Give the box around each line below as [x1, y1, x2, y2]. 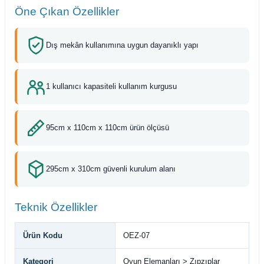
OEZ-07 [123, 230, 150, 240]
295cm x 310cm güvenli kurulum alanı [46, 164, 176, 174]
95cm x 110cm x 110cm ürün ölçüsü [46, 123, 169, 133]
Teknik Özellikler [15, 200, 97, 213]
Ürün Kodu [23, 230, 62, 240]
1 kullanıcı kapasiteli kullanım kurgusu [46, 82, 177, 91]
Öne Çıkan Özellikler [15, 5, 119, 18]
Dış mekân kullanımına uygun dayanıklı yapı [46, 41, 199, 50]
